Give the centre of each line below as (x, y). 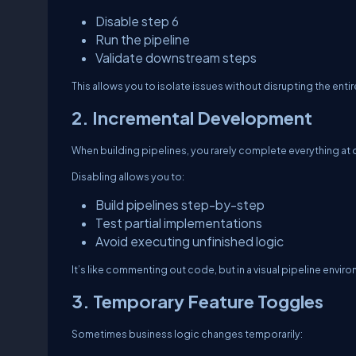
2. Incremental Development (192, 118)
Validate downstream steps (176, 58)
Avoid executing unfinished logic (190, 241)
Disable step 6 (137, 21)
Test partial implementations (179, 223)
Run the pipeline (143, 39)
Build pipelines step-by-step (180, 205)
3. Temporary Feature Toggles (197, 301)
